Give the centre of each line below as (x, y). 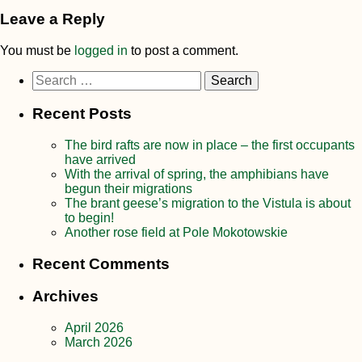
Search (52, 77)
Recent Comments (101, 263)
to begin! (89, 218)
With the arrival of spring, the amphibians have (197, 175)
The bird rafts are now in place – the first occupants (210, 145)
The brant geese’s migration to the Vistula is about (208, 204)
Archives (65, 297)
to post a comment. (183, 50)
